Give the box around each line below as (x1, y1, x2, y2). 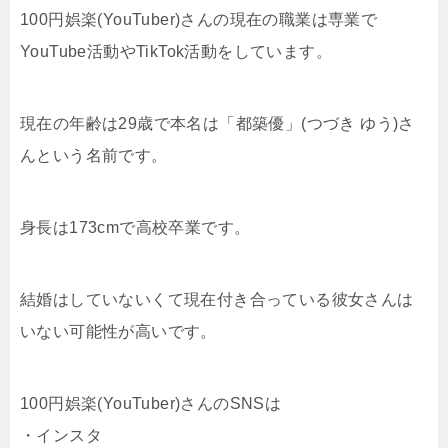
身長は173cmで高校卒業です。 (20, 218, 251, 236)
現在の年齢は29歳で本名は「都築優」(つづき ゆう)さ (20, 114, 415, 132)
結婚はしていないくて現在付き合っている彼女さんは (20, 290, 414, 308)
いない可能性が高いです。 (20, 322, 217, 340)
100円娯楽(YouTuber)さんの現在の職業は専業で (20, 10, 378, 28)
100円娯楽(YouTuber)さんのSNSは (20, 394, 282, 412)
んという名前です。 (20, 146, 168, 164)
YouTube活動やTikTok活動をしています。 (20, 42, 332, 60)
